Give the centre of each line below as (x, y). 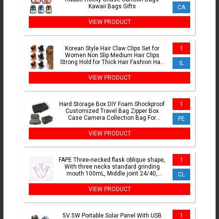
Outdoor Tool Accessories (112, 125)
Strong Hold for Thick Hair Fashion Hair (112, 62)
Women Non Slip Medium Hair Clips (112, 55)
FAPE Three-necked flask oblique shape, (112, 160)
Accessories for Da (112, 69)
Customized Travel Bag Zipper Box (112, 111)
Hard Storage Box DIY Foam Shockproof (112, 104)
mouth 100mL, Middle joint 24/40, (112, 174)
